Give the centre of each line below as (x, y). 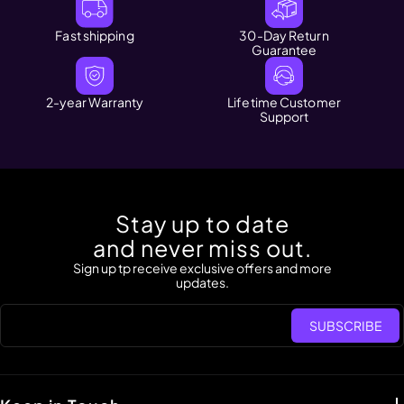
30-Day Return (284, 35)
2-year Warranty (95, 101)
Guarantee (284, 49)
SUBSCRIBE (345, 325)
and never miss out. (202, 248)
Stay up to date (202, 223)
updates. (202, 282)
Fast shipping (95, 35)
